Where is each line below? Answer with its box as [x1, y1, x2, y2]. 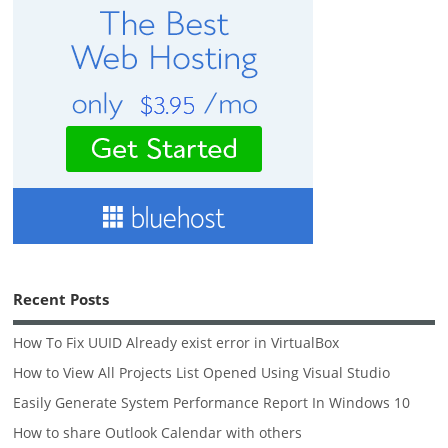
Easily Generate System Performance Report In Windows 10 [13, 393, 411, 412]
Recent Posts [13, 289, 110, 309]
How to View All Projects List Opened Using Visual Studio [13, 363, 391, 382]
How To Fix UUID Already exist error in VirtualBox [13, 333, 340, 352]
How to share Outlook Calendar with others [13, 423, 303, 442]
